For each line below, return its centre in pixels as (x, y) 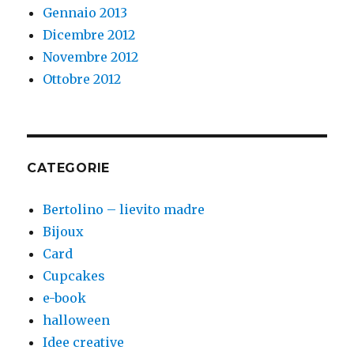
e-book (65, 298)
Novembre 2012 (91, 57)
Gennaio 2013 (85, 13)
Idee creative (84, 343)
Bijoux (64, 232)
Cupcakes (74, 276)
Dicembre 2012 (89, 35)
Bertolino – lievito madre (124, 210)
